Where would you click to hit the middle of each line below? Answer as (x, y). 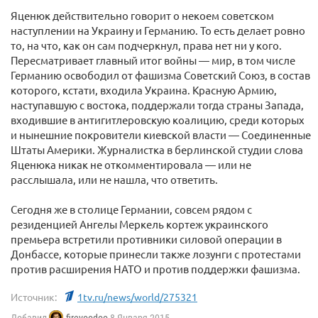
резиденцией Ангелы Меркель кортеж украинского (139, 224)
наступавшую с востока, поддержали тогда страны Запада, (157, 105)
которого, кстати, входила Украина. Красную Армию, (144, 90)
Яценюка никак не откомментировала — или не (131, 164)
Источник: (34, 297)
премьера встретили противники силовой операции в (146, 239)
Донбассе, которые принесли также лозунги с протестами (156, 254)
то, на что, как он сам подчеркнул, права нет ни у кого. (146, 45)
